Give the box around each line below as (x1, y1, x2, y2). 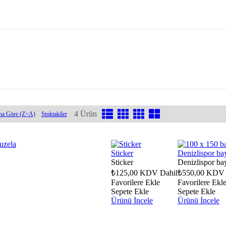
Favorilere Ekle (111, 178, 160, 187)
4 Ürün (74, 109, 97, 118)
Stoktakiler (41, 110, 67, 118)
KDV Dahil (140, 168, 178, 177)
